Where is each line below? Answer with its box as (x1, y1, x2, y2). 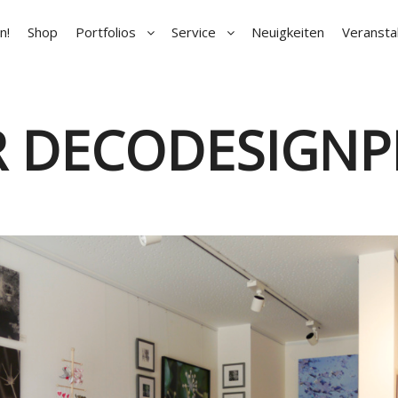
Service (171, 23, 216, 41)
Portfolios (75, 23, 136, 41)
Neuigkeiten (251, 23, 324, 41)
